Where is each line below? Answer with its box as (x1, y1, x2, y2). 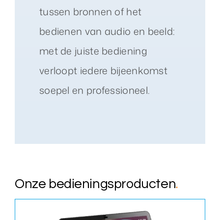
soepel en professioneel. (39, 83, 150, 97)
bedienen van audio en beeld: (39, 24, 175, 38)
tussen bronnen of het (39, 4, 142, 19)
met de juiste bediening (39, 44, 147, 58)
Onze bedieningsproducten (14, 177, 176, 192)
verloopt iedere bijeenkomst (39, 63, 168, 78)
